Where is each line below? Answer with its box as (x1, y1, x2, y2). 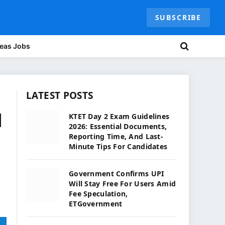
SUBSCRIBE (155, 13, 201, 22)
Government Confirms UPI (69, 169, 164, 178)
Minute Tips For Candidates (69, 142, 168, 151)
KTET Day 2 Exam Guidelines (69, 111, 170, 121)
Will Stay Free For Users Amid (69, 179, 176, 188)
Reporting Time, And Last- (69, 132, 163, 141)
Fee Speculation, (69, 189, 128, 198)
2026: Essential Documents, (69, 122, 167, 131)
